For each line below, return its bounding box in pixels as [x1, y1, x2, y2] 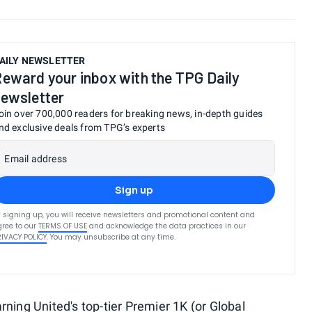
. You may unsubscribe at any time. [47, 232, 176, 242]
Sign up [114, 184, 153, 196]
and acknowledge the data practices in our [89, 221, 247, 231]
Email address [4, 153, 67, 164]
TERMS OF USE [38, 221, 88, 231]
